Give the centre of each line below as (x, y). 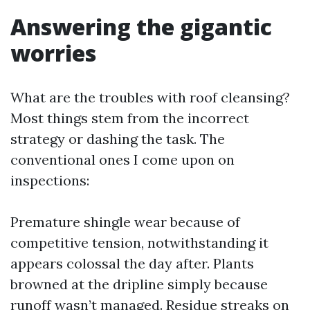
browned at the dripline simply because (139, 284)
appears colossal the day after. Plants (132, 263)
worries (53, 53)
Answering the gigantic (141, 27)
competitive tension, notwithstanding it (139, 243)
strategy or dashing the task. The (118, 139)
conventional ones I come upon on (122, 159)
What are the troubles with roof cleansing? (150, 97)
